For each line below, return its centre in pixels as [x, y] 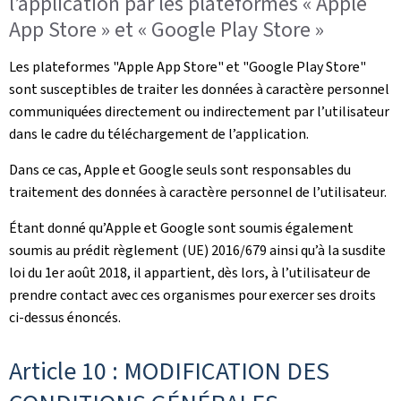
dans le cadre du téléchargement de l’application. [159, 134]
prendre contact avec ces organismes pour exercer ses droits [192, 295]
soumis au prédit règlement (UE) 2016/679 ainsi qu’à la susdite [197, 250]
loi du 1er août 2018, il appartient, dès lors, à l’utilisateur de [190, 273]
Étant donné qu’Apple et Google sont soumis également [181, 228]
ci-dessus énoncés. [65, 317]
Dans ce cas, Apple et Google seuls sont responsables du [180, 170]
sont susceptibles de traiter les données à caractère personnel [199, 89]
